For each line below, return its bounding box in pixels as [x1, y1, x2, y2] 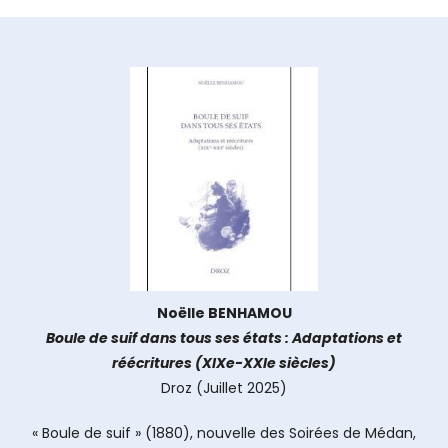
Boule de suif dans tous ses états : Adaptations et [46, 328, 402, 348]
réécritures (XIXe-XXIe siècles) [112, 353, 336, 373]
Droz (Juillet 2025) [161, 378, 287, 398]
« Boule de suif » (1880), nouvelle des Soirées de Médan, [32, 423, 416, 443]
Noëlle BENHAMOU [156, 303, 292, 323]
